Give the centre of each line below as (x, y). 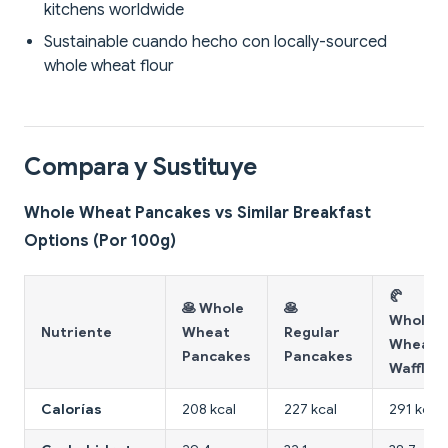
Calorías (71, 409)
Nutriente (76, 332)
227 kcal (310, 409)
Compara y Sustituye (140, 167)
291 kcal (415, 409)
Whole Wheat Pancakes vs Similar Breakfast (197, 213)
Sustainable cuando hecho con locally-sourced (215, 42)
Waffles (415, 368)
